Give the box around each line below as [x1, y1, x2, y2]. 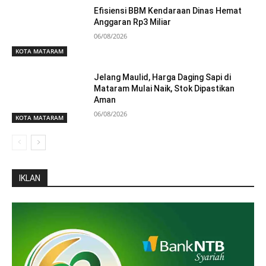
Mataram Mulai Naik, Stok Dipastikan [94, 84, 235, 94]
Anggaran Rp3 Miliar [94, 17, 172, 27]
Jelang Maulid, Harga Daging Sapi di [94, 72, 232, 83]
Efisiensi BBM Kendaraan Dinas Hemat [94, 6, 242, 16]
